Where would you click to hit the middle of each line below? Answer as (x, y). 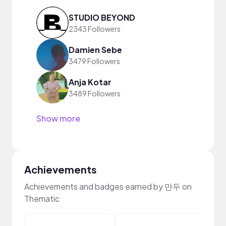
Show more (58, 118)
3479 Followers (94, 61)
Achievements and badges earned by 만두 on (108, 186)
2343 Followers (95, 29)
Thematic (42, 199)
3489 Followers (95, 93)
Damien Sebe (95, 49)
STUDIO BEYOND (102, 17)
